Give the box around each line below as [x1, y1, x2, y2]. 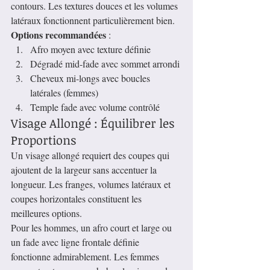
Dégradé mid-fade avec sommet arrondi [30, 57, 180, 71]
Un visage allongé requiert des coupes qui [11, 149, 172, 162]
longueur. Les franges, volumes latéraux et [11, 178, 173, 191]
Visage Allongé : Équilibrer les [11, 115, 177, 132]
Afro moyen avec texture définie [30, 43, 151, 56]
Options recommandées [11, 28, 106, 42]
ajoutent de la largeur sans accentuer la [11, 163, 159, 177]
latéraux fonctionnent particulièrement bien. [11, 14, 175, 27]
